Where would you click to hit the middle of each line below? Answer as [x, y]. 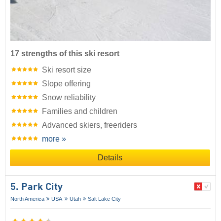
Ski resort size [67, 70]
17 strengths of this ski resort [65, 54]
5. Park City [37, 188]
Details [110, 158]
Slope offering [66, 84]
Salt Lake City [105, 199]
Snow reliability [69, 98]
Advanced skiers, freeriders [90, 125]
